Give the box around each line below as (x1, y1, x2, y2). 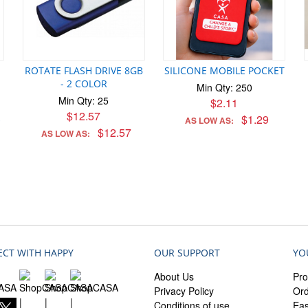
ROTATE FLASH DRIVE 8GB (24, 64, 143, 78)
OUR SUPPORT (153, 246, 220, 260)
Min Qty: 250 (196, 80, 252, 95)
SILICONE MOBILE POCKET (164, 64, 285, 78)
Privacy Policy (153, 284, 214, 298)
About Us (153, 269, 194, 284)
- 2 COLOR (60, 77, 107, 91)
